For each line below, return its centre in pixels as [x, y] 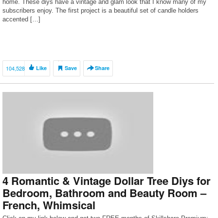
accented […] [21, 19]
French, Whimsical [49, 205]
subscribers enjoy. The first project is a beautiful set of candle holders [100, 10]
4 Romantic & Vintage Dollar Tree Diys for [107, 181]
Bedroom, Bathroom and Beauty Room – [104, 193]
